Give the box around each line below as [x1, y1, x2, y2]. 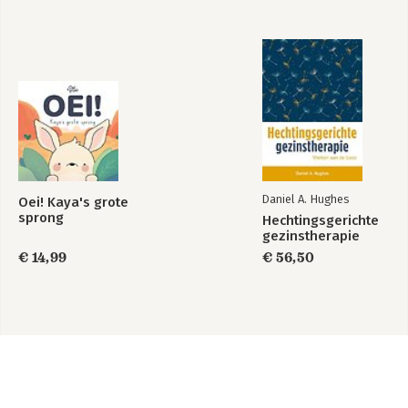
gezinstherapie [262, 227, 360, 244]
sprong [18, 209, 64, 226]
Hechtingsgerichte [262, 211, 379, 229]
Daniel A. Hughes [262, 191, 349, 206]
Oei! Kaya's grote [18, 193, 128, 210]
